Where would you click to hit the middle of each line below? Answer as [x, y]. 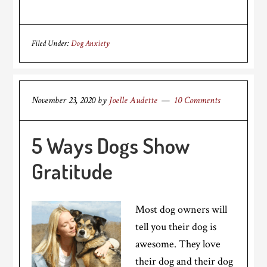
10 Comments [197, 100]
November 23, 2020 [64, 100]
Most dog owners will [181, 209]
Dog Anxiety [91, 44]
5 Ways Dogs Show [111, 145]
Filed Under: [52, 44]
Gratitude [72, 171]
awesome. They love [178, 244]
